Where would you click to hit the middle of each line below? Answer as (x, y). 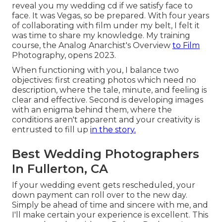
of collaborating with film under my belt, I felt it (106, 26)
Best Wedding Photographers (106, 154)
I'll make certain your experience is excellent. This (110, 215)
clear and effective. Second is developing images (108, 100)
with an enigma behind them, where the (92, 110)
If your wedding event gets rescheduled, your (104, 185)
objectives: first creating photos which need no (104, 80)
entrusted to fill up (51, 130)
